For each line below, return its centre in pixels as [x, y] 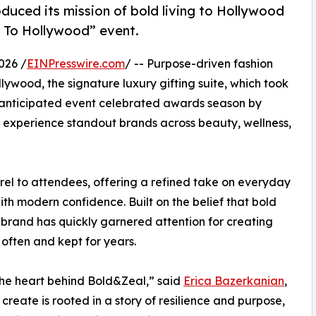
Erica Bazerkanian [234, 281]
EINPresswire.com [76, 64]
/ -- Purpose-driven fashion [199, 64]
